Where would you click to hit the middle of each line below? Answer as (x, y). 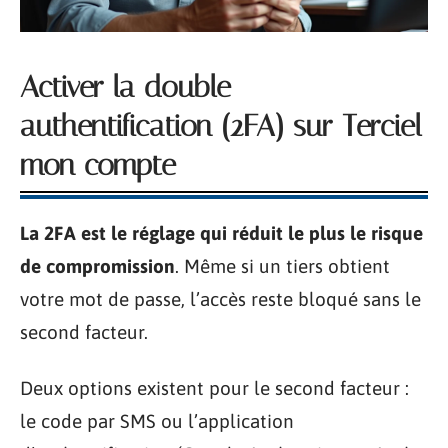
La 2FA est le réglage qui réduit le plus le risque (221, 233)
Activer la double (125, 87)
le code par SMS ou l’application (157, 420)
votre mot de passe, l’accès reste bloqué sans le (220, 299)
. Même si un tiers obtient (282, 266)
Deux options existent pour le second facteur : (214, 387)
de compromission (97, 266)
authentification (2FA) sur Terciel (221, 126)
